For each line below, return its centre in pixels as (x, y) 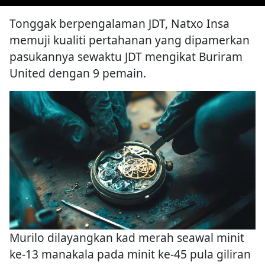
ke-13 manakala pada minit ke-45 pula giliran (130, 254)
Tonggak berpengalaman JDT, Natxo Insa (119, 24)
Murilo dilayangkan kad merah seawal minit (127, 238)
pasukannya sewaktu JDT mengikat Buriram (126, 57)
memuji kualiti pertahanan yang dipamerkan (130, 40)
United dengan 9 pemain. (78, 73)
